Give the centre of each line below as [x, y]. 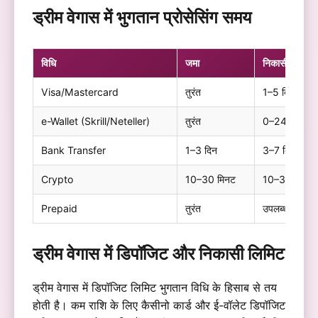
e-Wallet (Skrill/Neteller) [95, 121]
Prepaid [59, 209]
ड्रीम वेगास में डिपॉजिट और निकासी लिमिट [158, 254]
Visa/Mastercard [79, 92]
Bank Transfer [73, 150]
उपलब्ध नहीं [283, 209]
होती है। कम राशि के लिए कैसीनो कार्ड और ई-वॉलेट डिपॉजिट [159, 306]
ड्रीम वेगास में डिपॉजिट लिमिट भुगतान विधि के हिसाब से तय [154, 288]
